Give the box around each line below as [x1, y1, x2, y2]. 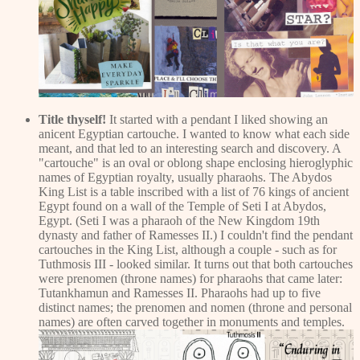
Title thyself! [39, 112, 106, 127]
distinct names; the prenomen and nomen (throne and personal [39, 301, 352, 315]
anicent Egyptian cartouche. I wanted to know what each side [39, 127, 350, 141]
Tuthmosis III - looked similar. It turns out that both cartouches [39, 257, 353, 272]
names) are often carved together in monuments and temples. [39, 315, 345, 329]
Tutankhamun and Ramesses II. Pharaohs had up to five [39, 286, 321, 301]
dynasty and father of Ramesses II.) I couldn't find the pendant [39, 228, 353, 243]
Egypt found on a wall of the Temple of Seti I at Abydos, [39, 199, 326, 214]
